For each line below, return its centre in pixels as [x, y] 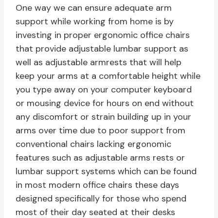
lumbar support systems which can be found [106, 172]
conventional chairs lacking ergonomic [93, 144]
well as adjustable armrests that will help [99, 63]
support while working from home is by [95, 22]
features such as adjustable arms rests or [100, 158]
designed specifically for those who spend [101, 199]
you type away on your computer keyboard [104, 90]
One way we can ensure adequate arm [94, 8]
